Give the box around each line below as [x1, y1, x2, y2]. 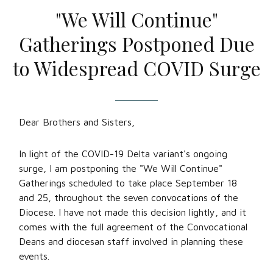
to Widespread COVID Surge [12, 55, 261, 81]
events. [19, 250, 49, 261]
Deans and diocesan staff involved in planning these [19, 236, 243, 247]
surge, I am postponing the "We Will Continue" [19, 163, 222, 174]
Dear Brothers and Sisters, [19, 116, 135, 127]
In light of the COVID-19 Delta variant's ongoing [19, 148, 227, 159]
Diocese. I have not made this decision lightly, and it [19, 207, 246, 218]
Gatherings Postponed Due [18, 30, 255, 57]
